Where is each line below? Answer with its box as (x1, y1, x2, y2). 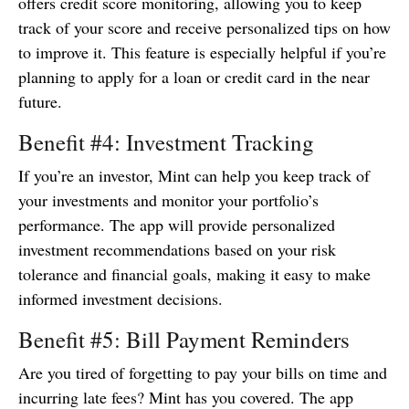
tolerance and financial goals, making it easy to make (18, 263, 371, 286)
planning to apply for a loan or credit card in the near (18, 66, 370, 89)
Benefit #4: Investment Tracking (18, 127, 314, 158)
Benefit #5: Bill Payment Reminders (18, 324, 350, 355)
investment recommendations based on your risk (18, 238, 336, 261)
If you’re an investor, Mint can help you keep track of (18, 164, 370, 187)
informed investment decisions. (18, 288, 223, 310)
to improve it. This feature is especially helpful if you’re (18, 41, 386, 64)
